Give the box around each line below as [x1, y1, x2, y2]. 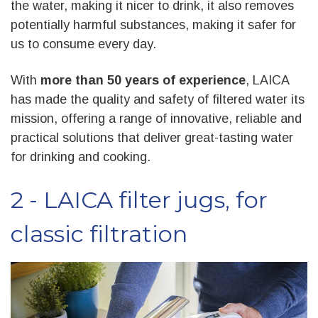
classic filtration [11, 219, 187, 248]
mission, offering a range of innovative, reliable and [11, 111, 302, 126]
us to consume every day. [11, 37, 156, 52]
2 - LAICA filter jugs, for [11, 185, 268, 214]
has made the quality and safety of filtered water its [11, 92, 305, 106]
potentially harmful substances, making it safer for [11, 18, 296, 33]
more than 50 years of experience [40, 72, 246, 87]
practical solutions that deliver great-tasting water [11, 130, 293, 145]
